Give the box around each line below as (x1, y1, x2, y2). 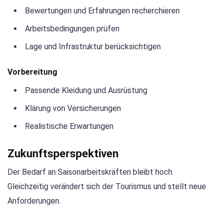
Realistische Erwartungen (25, 121, 113, 131)
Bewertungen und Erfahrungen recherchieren (25, 6, 180, 16)
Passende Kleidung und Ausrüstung (25, 86, 147, 96)
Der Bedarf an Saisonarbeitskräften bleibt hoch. (7, 167, 174, 177)
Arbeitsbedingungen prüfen (25, 24, 119, 34)
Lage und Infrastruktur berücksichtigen (25, 42, 161, 52)
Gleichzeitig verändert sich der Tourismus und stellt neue (7, 182, 206, 192)
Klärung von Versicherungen (25, 104, 121, 113)
